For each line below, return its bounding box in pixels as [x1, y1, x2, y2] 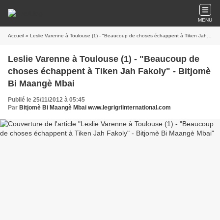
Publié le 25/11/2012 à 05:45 [8, 96, 85, 103]
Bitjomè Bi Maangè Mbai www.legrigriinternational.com [19, 104, 171, 111]
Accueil [8, 33, 24, 38]
